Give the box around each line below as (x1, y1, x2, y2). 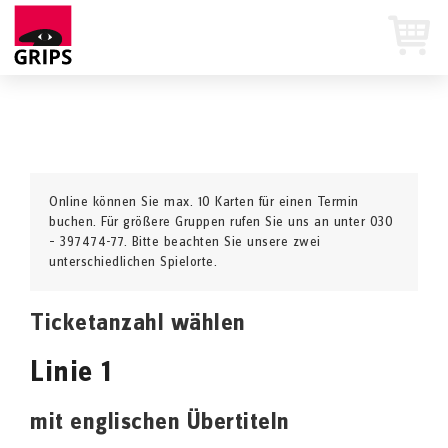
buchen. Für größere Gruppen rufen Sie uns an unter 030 (49, 213, 393, 232)
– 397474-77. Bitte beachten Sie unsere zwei (49, 233, 321, 252)
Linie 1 (30, 354, 112, 393)
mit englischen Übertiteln (30, 408, 290, 438)
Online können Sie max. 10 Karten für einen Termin (49, 193, 359, 212)
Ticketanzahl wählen (30, 309, 246, 339)
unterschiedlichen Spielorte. (49, 253, 217, 272)
